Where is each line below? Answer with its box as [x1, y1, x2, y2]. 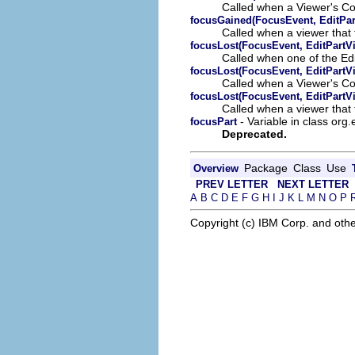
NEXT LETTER [277, 177, 349, 190]
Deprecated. [222, 127, 287, 140]
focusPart [190, 115, 237, 128]
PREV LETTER [196, 177, 268, 190]
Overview [193, 162, 239, 174]
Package [244, 161, 288, 174]
